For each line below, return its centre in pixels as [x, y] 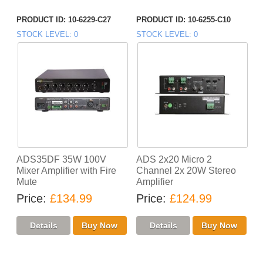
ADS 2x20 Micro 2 [174, 160]
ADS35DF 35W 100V [62, 160]
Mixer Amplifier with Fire [67, 171]
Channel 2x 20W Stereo [186, 171]
